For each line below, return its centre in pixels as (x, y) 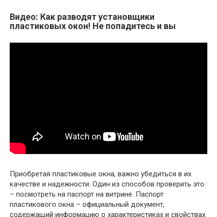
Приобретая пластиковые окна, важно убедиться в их (101, 174)
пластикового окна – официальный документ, (87, 205)
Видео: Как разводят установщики (82, 17)
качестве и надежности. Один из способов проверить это (107, 184)
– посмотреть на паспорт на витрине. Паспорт (87, 194)
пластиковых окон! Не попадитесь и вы (93, 26)
